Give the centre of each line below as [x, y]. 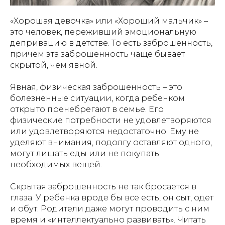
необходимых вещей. [56, 164]
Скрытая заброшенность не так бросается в [103, 187]
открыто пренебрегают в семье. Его [87, 109]
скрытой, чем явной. [54, 65]
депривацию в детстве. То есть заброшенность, [111, 43]
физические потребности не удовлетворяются [111, 120]
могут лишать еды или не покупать [85, 153]
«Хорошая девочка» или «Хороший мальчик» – [109, 21]
